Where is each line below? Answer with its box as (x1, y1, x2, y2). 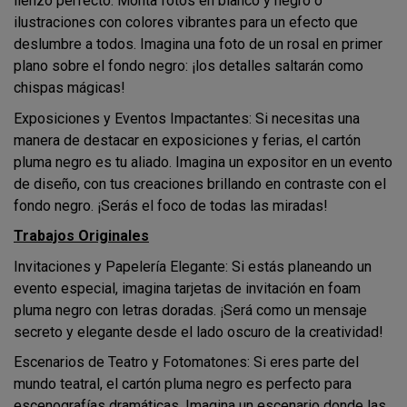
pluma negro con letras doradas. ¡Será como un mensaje (14, 301, 367, 319)
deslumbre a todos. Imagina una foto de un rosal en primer (14, 35, 382, 53)
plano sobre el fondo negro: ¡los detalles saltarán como (14, 57, 363, 74)
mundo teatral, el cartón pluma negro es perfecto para (14, 375, 352, 393)
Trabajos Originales (14, 227, 149, 245)
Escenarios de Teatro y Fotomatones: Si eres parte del (14, 353, 359, 372)
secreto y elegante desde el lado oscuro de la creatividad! (14, 323, 383, 341)
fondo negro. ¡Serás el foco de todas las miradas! (14, 196, 328, 214)
